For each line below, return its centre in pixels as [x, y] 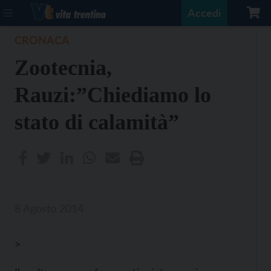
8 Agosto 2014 [49, 208]
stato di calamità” [97, 122]
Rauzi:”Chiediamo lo [113, 95]
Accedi [204, 13]
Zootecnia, [63, 68]
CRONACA [42, 40]
